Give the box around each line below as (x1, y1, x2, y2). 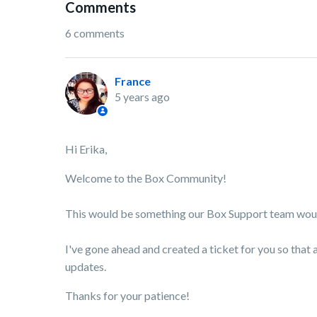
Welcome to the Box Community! (65, 171, 226, 185)
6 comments (65, 26, 125, 40)
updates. (65, 260, 106, 274)
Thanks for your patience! (65, 289, 190, 303)
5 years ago (115, 90, 170, 104)
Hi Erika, (65, 142, 109, 156)
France (115, 74, 151, 88)
